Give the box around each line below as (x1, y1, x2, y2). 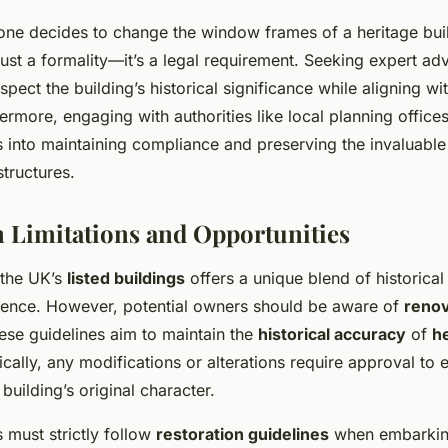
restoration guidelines (156, 424, 329, 444)
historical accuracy (258, 324, 406, 344)
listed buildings (67, 268, 185, 288)
